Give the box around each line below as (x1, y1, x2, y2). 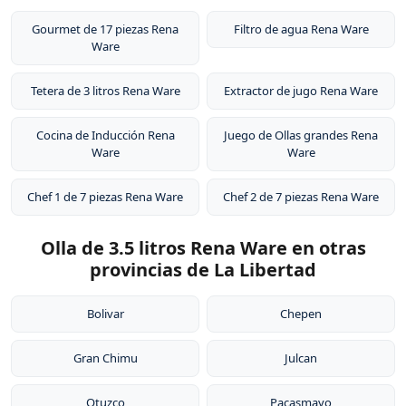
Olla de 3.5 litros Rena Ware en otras (40, 236, 366, 260)
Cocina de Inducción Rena (35, 127, 175, 143)
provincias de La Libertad (90, 257, 316, 282)
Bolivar (86, 305, 124, 322)
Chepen (280, 305, 322, 322)
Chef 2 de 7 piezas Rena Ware (223, 188, 379, 205)
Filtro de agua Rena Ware (233, 21, 369, 37)
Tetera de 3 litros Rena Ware (30, 82, 180, 99)
